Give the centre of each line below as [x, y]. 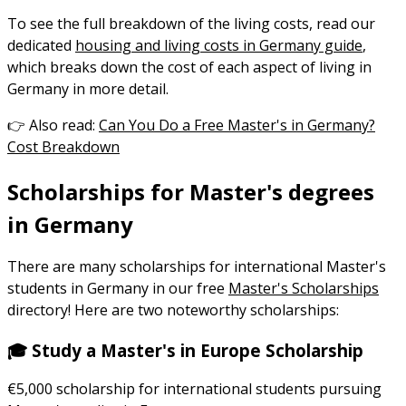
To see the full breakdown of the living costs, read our [191, 23]
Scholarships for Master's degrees [191, 191]
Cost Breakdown [63, 146]
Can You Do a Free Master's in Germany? [237, 125]
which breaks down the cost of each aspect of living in [189, 67]
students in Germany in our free [118, 288]
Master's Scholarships [304, 288]
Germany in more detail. [88, 88]
